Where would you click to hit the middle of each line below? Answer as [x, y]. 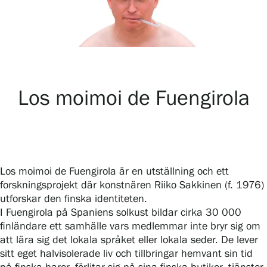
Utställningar [44, 29]
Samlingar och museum [69, 72]
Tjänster [33, 158]
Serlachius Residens [60, 115]
